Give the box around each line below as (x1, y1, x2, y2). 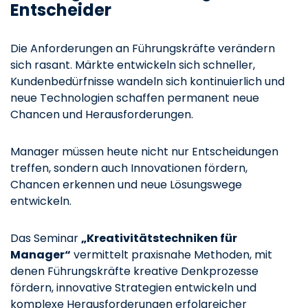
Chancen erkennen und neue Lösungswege (10, 176, 242, 192)
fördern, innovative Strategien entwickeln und (10, 279, 256, 296)
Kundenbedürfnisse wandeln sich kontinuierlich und (10, 73, 285, 89)
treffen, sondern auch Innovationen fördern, (10, 159, 247, 176)
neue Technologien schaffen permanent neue (10, 89, 259, 106)
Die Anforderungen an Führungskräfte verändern (10, 40, 275, 56)
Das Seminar (10, 230, 81, 246)
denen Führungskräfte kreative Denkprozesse (10, 263, 258, 279)
